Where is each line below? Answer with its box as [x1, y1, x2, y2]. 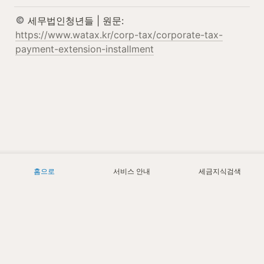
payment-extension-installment [15, 42, 154, 55]
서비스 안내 [113, 167, 151, 176]
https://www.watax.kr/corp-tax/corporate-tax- [15, 28, 223, 41]
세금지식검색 [199, 167, 242, 176]
